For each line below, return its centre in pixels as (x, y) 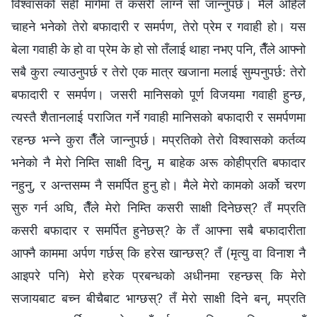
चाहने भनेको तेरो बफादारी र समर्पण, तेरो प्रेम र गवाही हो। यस (158, 26)
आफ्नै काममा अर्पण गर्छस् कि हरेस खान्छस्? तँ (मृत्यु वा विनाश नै (158, 253)
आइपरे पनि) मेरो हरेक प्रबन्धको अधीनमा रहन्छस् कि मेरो (158, 275)
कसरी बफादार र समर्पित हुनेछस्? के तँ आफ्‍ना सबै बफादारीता (158, 230)
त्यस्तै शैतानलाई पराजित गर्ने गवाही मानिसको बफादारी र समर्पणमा (158, 117)
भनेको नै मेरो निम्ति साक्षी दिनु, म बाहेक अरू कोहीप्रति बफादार (158, 162)
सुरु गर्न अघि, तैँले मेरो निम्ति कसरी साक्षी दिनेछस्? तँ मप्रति (158, 207)
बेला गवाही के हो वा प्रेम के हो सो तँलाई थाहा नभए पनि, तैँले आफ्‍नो (158, 49)
